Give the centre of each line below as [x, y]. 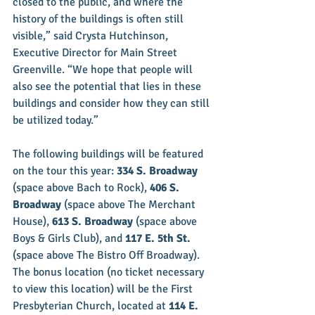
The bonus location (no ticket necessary [110, 272]
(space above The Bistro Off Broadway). [108, 255]
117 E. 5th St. [158, 238]
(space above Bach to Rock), [81, 188]
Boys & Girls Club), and [69, 238]
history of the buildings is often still [99, 19]
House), [32, 221]
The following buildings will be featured [109, 154]
